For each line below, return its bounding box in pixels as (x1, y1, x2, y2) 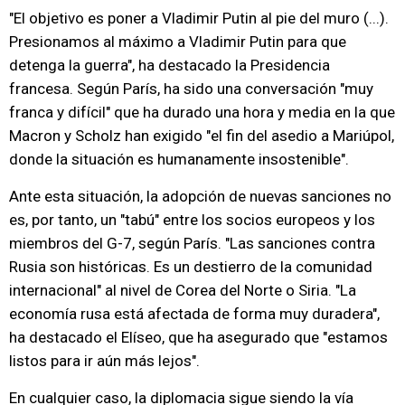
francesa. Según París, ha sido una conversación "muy (9, 80, 373, 98)
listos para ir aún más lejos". (9, 352, 200, 370)
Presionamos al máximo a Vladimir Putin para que (9, 33, 346, 51)
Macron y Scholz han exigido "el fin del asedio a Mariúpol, (9, 127, 394, 145)
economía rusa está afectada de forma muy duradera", (9, 305, 380, 323)
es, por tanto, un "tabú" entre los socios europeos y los (9, 211, 375, 229)
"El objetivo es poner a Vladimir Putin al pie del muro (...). (9, 9, 389, 27)
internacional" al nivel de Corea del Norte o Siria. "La (9, 281, 356, 299)
